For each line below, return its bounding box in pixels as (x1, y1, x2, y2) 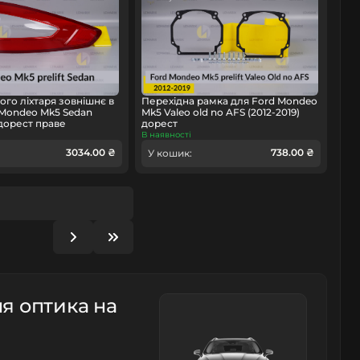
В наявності (141, 129, 191, 141)
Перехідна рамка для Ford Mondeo (141, 95, 317, 108)
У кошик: (147, 147, 192, 160)
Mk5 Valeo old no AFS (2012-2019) (141, 106, 300, 119)
